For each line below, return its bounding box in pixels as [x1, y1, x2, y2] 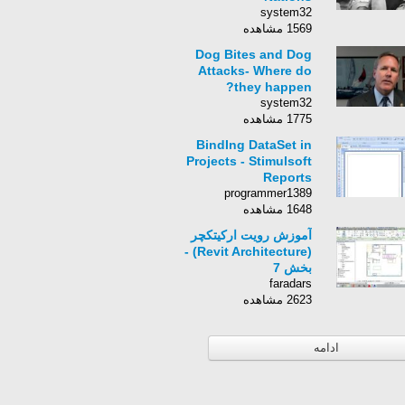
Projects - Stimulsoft [186, 154, 312, 168]
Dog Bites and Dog [195, 47, 312, 61]
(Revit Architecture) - [184, 244, 197, 259]
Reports [263, 170, 312, 184]
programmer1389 [224, 186, 312, 200]
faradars [269, 277, 312, 290]
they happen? [234, 80, 312, 94]
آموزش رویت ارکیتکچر [191, 228, 312, 242]
